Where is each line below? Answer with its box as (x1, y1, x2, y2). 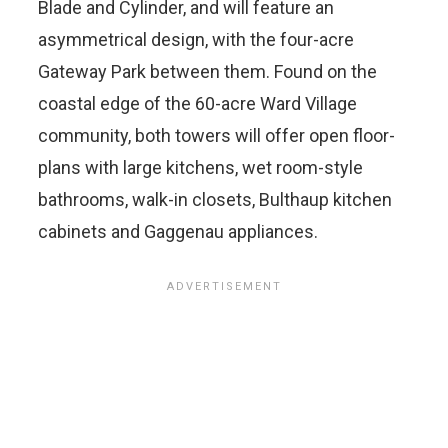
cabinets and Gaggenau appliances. (38, 220, 318, 242)
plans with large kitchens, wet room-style (38, 156, 363, 178)
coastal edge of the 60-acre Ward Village (38, 92, 357, 114)
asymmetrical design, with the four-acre (38, 28, 354, 50)
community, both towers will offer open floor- (38, 124, 395, 146)
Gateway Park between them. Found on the (38, 60, 377, 82)
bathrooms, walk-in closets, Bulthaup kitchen (38, 188, 392, 210)
